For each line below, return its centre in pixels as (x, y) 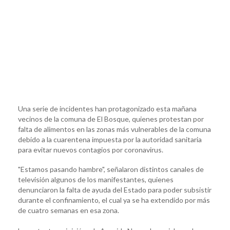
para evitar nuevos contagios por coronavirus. (91, 149)
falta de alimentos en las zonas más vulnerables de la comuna (114, 129)
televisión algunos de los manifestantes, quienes (96, 179)
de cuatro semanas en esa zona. (69, 210)
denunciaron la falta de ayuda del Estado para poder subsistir (115, 189)
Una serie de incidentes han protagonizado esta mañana (107, 108)
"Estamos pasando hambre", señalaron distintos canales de (111, 169)
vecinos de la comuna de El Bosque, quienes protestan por (111, 119)
